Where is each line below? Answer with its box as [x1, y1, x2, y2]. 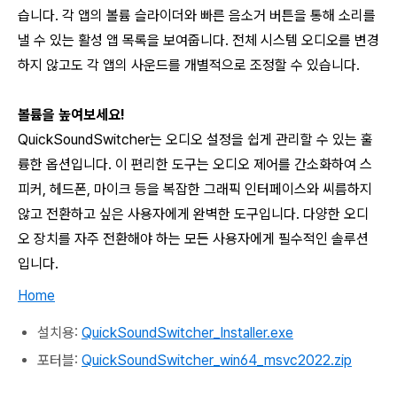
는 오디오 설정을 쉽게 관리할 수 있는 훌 [150, 131, 373, 148]
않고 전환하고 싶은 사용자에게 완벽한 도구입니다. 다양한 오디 [18, 206, 369, 222]
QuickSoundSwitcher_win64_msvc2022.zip [82, 352, 352, 369]
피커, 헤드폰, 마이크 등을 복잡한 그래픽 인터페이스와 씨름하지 [18, 181, 372, 198]
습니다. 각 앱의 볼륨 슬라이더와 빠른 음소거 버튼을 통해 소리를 [18, 7, 376, 24]
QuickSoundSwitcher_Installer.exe [82, 324, 293, 341]
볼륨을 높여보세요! [18, 106, 125, 123]
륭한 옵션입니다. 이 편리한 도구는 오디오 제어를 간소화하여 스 [18, 156, 372, 173]
